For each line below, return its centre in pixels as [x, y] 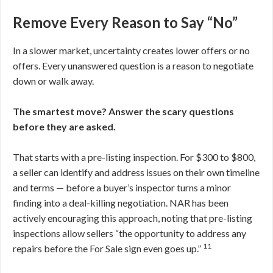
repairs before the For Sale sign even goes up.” [108, 249]
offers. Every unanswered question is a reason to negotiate [133, 66]
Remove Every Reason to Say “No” [125, 23]
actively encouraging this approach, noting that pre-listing [133, 218]
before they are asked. [64, 127]
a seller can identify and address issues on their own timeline [136, 172]
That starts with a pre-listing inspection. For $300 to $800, [134, 157]
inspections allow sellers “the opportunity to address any [129, 233]
